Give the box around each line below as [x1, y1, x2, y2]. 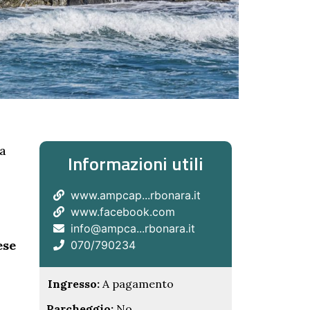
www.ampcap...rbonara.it [70, 188, 201, 202]
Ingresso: [47, 277, 100, 291]
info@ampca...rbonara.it [70, 221, 195, 235]
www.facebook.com [70, 205, 175, 219]
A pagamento [99, 277, 174, 291]
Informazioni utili [67, 150, 203, 177]
